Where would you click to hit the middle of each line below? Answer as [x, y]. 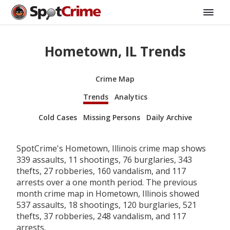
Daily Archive [169, 117]
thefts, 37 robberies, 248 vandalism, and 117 [101, 216]
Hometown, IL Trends [115, 52]
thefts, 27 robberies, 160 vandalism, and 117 [101, 171]
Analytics [131, 97]
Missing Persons [111, 117]
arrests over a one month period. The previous [107, 182]
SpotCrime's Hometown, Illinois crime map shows [111, 148]
